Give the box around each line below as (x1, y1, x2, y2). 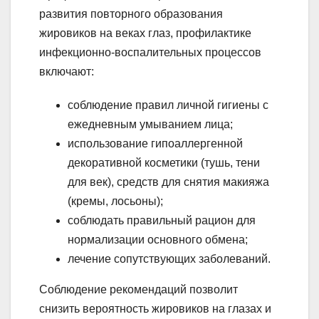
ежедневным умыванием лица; (68, 117, 233, 130)
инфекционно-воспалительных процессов (39, 46, 261, 58)
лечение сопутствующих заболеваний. (68, 252, 271, 265)
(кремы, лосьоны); (68, 194, 163, 207)
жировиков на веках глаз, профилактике (39, 26, 251, 39)
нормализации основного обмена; (68, 233, 248, 246)
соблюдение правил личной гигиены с (68, 98, 268, 111)
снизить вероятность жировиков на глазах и (39, 302, 271, 315)
